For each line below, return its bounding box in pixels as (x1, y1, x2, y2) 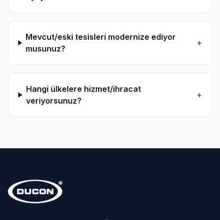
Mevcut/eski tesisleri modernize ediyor (26, 32, 176, 42)
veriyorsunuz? (26, 96, 82, 106)
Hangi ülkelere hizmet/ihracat (26, 84, 141, 94)
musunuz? (26, 44, 66, 54)
